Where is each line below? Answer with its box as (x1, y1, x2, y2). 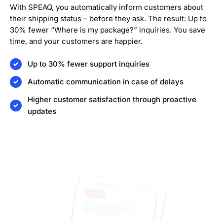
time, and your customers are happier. (10, 37, 143, 46)
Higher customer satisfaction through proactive (28, 95, 196, 105)
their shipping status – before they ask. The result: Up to (10, 14, 207, 24)
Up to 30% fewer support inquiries (28, 59, 149, 69)
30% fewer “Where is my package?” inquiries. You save (10, 25, 205, 35)
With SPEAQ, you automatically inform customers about (10, 2, 203, 12)
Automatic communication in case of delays (28, 77, 184, 87)
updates (28, 107, 56, 116)
